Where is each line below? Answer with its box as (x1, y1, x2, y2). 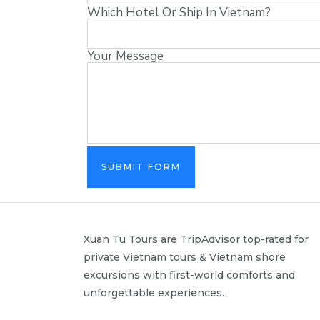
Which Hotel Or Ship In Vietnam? (87, 4, 271, 21)
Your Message (87, 48, 164, 65)
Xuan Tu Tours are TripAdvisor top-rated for (84, 233, 309, 246)
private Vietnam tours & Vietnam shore (84, 251, 286, 264)
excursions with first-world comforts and (84, 269, 295, 282)
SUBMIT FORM (101, 161, 181, 173)
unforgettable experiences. (84, 286, 224, 300)
